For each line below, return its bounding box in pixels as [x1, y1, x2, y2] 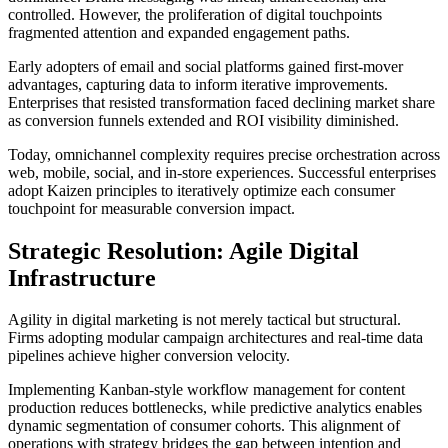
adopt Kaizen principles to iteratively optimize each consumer [8, 181, 395, 199]
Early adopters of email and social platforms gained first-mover [8, 57, 403, 75]
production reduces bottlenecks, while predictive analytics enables [8, 399, 422, 417]
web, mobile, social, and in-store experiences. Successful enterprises [8, 163, 436, 181]
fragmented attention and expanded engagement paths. [8, 23, 350, 41]
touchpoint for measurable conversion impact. [8, 199, 295, 217]
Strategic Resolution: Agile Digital [8, 237, 359, 264]
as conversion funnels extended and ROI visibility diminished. [8, 111, 399, 129]
